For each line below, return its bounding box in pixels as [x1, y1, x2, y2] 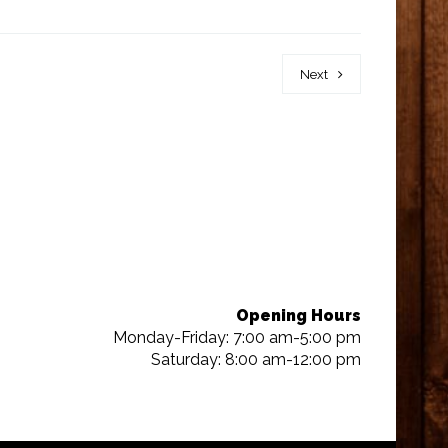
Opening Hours [235, 305, 361, 325]
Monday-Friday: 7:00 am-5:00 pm [112, 327, 361, 347]
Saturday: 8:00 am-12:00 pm [150, 349, 361, 369]
